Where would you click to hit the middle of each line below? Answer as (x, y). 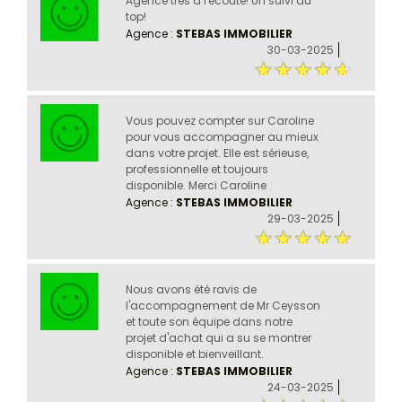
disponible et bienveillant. (194, 354)
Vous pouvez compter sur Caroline (219, 120)
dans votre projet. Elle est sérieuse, (217, 153)
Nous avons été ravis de (191, 289)
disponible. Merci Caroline (196, 185)
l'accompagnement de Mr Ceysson (223, 305)
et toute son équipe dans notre (209, 321)
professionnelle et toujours (197, 169)
